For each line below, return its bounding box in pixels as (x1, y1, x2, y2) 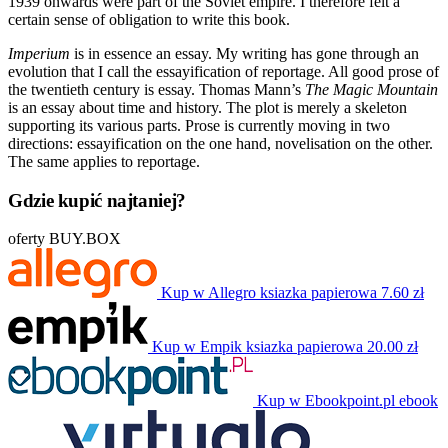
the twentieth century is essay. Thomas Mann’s (8, 80, 305, 98)
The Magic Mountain (305, 80, 438, 98)
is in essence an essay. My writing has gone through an (70, 44, 419, 62)
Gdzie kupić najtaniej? (8, 189, 186, 211)
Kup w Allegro (161, 284, 256, 302)
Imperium (8, 44, 70, 62)
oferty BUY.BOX (8, 230, 121, 248)
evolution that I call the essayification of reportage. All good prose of (8, 62, 439, 80)
